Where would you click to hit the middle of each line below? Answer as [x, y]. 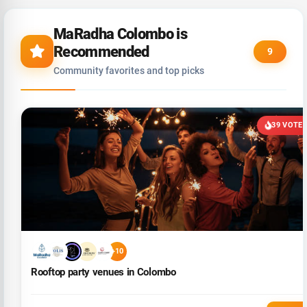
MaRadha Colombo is [121, 34]
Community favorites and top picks [129, 70]
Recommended [101, 51]
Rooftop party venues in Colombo [103, 272]
